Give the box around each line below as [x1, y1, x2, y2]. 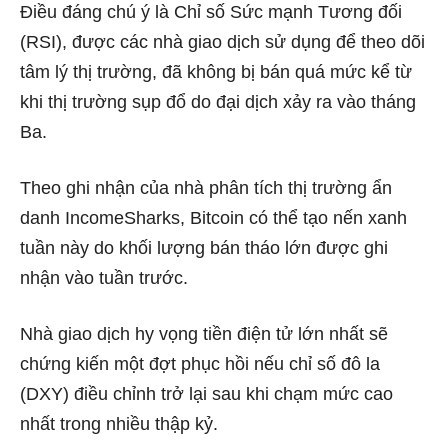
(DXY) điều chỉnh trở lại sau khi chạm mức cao [20, 384, 393, 405]
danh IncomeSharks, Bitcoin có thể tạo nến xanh [20, 208, 407, 229]
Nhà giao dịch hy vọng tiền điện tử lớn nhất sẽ [20, 324, 388, 345]
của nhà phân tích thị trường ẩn [135, 178, 392, 199]
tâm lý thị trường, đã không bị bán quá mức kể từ [20, 62, 412, 83]
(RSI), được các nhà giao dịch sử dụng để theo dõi [20, 32, 425, 53]
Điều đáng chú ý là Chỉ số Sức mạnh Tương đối [20, 2, 402, 23]
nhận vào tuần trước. [20, 268, 188, 289]
